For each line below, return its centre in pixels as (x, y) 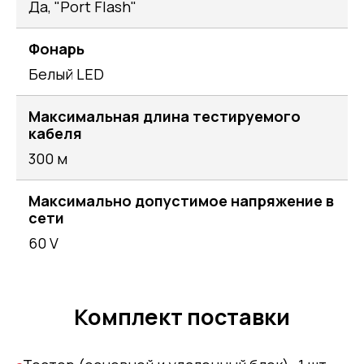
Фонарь (56, 48)
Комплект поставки (182, 316)
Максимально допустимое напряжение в (181, 200)
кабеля (55, 133)
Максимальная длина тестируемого (165, 116)
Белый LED (66, 74)
